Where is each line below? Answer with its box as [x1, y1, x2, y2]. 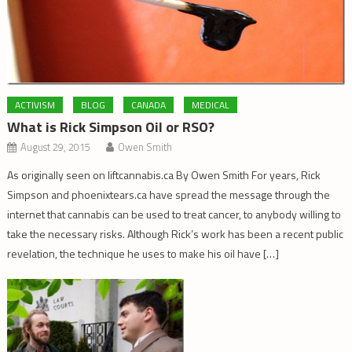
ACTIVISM [15, 97, 56, 113]
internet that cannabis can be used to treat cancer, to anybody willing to [7, 206, 342, 223]
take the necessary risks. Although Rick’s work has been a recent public [7, 225, 344, 243]
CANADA [131, 97, 167, 113]
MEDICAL [192, 97, 230, 113]
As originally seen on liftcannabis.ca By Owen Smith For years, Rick [7, 167, 321, 184]
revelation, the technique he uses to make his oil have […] [7, 245, 280, 262]
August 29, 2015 [20, 139, 91, 156]
